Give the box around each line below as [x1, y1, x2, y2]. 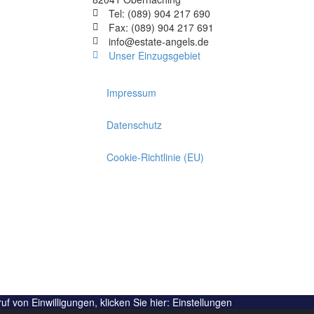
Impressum [107, 86, 156, 100]
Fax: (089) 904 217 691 [108, 20, 214, 34]
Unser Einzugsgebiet [108, 48, 200, 62]
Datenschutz [107, 118, 162, 132]
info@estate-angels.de [108, 34, 209, 48]
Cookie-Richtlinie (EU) [107, 150, 204, 164]
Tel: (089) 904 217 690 [108, 6, 210, 20]
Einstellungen [172, 295, 232, 309]
